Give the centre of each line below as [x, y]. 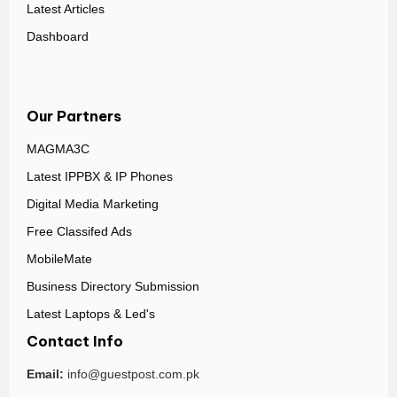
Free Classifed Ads [79, 232]
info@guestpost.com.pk [133, 375]
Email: [45, 375]
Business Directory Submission [113, 287]
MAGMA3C [58, 150]
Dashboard [58, 37]
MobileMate [59, 260]
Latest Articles [66, 10]
